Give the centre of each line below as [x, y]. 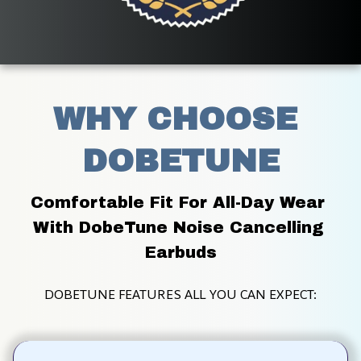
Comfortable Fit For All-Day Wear [178, 202]
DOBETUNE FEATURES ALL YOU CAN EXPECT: [180, 294]
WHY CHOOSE [175, 119]
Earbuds [180, 252]
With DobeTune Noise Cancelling [178, 227]
